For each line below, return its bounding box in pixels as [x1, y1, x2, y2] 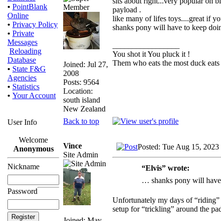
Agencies [7, 74, 37, 82]
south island [63, 95, 100, 104]
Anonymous [13, 145, 54, 153]
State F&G [12, 65, 46, 73]
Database [7, 56, 36, 64]
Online [7, 11, 29, 20]
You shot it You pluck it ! [112, 49, 190, 58]
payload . [112, 5, 141, 14]
